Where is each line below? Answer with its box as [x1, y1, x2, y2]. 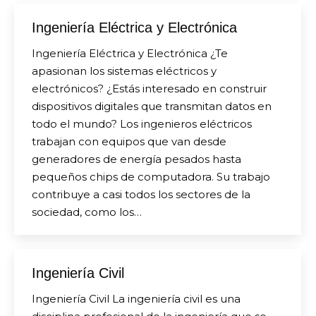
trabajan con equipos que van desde [32, 135, 226, 148]
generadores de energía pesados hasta [32, 152, 241, 166]
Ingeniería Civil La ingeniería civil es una [32, 292, 241, 305]
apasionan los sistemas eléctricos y [32, 64, 217, 78]
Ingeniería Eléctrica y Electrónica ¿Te [32, 47, 228, 60]
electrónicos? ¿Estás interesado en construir [32, 82, 267, 95]
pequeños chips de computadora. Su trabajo [32, 170, 270, 183]
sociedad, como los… [32, 205, 142, 219]
